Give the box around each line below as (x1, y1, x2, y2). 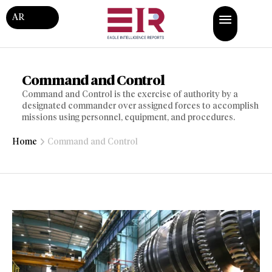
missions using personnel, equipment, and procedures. (22, 112, 235, 123)
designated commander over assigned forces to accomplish (22, 101, 259, 112)
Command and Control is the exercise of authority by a (22, 89, 238, 100)
